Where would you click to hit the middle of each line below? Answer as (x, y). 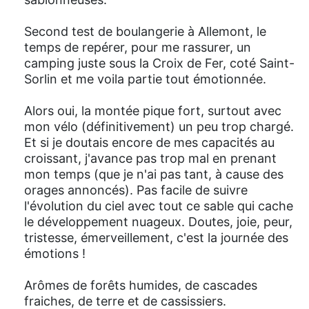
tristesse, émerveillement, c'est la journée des (156, 237)
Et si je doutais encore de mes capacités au (149, 142)
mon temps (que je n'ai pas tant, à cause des (154, 174)
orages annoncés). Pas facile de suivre (136, 190)
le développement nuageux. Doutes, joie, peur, (158, 221)
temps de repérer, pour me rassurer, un (138, 47)
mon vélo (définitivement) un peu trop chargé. (159, 126)
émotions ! (55, 253)
